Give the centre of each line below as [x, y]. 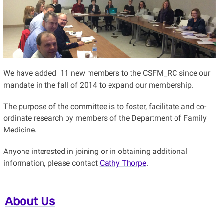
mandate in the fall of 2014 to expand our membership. [99, 85]
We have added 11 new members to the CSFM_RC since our [107, 73]
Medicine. [20, 130]
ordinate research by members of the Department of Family [105, 118]
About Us [30, 202]
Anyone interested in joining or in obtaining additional [95, 152]
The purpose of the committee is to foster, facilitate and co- [105, 107]
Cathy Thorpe [123, 163]
